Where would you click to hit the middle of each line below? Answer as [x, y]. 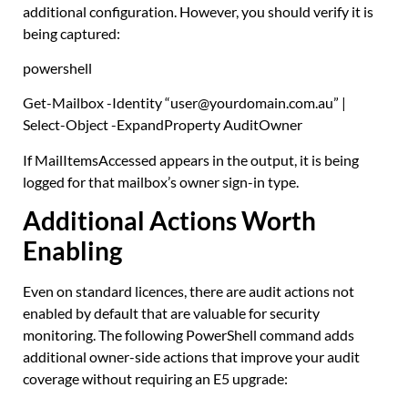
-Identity [134, 103]
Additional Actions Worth [169, 221]
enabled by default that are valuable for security [171, 313]
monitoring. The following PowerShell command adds [189, 335]
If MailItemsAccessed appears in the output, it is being [191, 159]
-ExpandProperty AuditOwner [205, 125]
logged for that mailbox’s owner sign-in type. [161, 181]
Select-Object [66, 125]
